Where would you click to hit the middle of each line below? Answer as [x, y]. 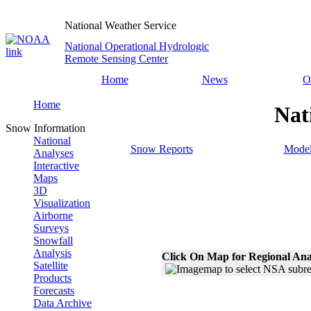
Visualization [62, 203]
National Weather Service [120, 25]
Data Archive [62, 303]
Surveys [51, 228]
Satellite [51, 266]
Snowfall [53, 241]
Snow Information [45, 128]
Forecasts [54, 291]
